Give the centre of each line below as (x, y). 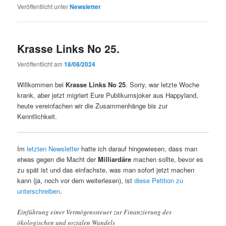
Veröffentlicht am (41, 64)
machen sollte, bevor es (167, 159)
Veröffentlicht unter (43, 7)
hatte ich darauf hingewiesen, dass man (139, 149)
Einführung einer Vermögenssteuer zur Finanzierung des (95, 212)
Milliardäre (115, 159)
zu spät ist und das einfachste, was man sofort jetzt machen (106, 170)
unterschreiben (39, 191)
